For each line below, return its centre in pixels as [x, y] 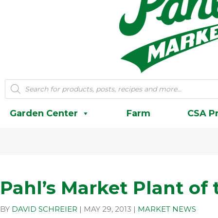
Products [20, 84]
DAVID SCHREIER [45, 209]
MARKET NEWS [167, 209]
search [16, 94]
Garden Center [44, 113]
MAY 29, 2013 [108, 209]
